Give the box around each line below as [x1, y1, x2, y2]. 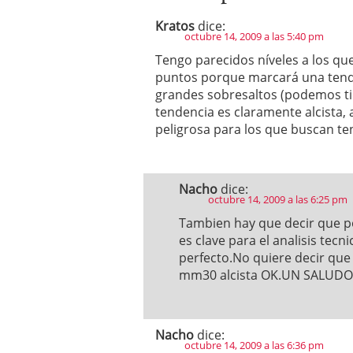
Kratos [155, 17, 195, 35]
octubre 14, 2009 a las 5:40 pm [184, 29, 324, 43]
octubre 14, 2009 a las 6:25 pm [208, 192, 347, 206]
